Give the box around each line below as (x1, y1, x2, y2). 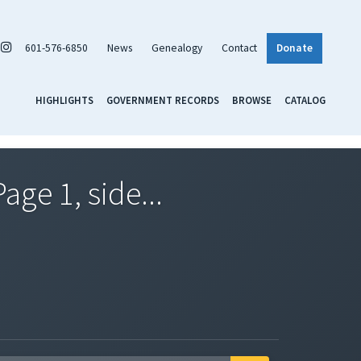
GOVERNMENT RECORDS (106, 93, 219, 106)
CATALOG (284, 93, 326, 106)
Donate (276, 40, 313, 55)
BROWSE (232, 93, 272, 106)
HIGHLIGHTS (35, 93, 93, 106)
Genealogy (151, 40, 202, 55)
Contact (222, 40, 257, 55)
